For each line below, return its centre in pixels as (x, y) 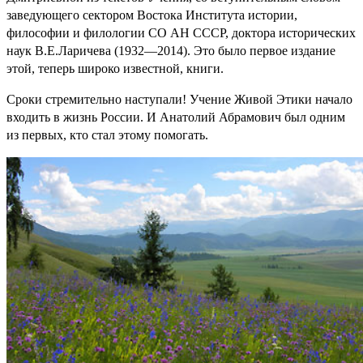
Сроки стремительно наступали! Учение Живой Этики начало (179, 99)
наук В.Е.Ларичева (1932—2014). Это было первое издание (171, 50)
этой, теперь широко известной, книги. (115, 68)
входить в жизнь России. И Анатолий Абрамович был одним (176, 117)
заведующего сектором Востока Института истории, (152, 15)
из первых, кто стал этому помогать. (107, 135)
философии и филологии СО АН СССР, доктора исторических (181, 32)
